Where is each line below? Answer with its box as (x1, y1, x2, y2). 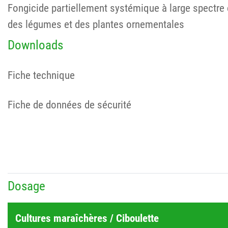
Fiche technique (8, 69, 75, 82)
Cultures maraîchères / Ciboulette (15, 212, 159, 225)
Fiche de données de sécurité (8, 98, 131, 111)
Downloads (8, 37, 63, 52)
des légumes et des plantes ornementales (8, 17, 184, 31)
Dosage (8, 178, 45, 193)
